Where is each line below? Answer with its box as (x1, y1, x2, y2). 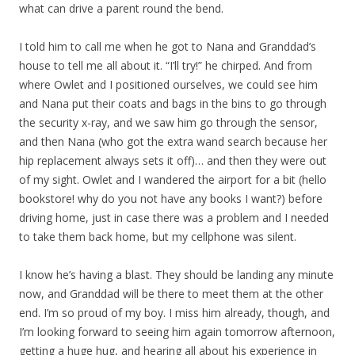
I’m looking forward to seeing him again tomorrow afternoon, (19, 324, 335, 339)
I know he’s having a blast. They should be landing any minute (19, 267, 334, 282)
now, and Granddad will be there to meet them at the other (19, 286, 323, 301)
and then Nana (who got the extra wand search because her (19, 134, 327, 149)
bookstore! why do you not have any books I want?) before (19, 191, 323, 206)
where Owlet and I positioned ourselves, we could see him (19, 77, 318, 92)
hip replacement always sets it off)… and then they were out (19, 153, 326, 168)
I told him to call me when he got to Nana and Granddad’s (19, 39, 316, 54)
